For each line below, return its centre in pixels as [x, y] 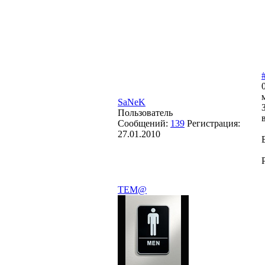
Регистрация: [214, 123]
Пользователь [145, 112]
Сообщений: [144, 123]
